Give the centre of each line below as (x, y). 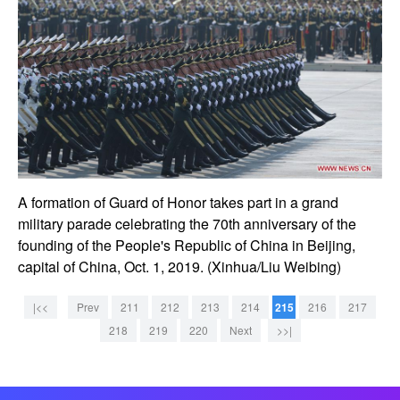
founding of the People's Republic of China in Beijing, (187, 246)
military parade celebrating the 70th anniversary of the (187, 224)
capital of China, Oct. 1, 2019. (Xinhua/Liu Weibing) (179, 267)
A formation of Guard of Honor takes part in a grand (178, 203)
